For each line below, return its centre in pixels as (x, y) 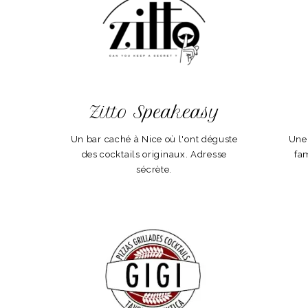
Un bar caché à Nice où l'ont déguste (154, 140)
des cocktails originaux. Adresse (154, 155)
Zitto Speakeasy (154, 112)
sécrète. (154, 170)
